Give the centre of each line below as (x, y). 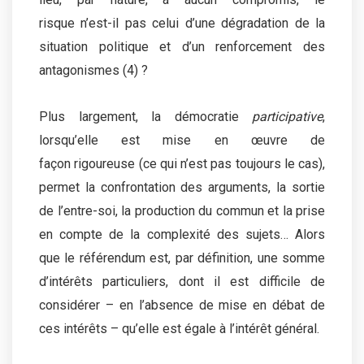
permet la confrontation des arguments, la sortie (182, 187)
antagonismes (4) (89, 70)
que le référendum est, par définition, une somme (182, 258)
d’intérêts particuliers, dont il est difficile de (182, 281)
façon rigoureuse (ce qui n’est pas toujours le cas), (182, 163)
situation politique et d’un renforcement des (182, 46)
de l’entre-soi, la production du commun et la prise (182, 210)
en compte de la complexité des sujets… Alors (182, 234)
